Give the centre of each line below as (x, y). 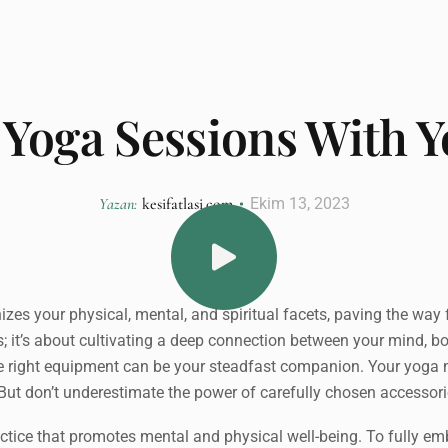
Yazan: (117, 204)
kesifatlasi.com (187, 204)
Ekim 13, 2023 (299, 203)
